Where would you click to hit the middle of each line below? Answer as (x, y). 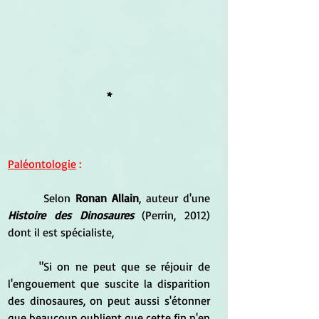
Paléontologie (42, 163)
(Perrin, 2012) (172, 215)
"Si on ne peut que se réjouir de (23, 266)
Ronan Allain (105, 198)
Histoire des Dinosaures (71, 215)
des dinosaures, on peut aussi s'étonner (109, 300)
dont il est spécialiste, (62, 232)
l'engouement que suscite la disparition (109, 283)
